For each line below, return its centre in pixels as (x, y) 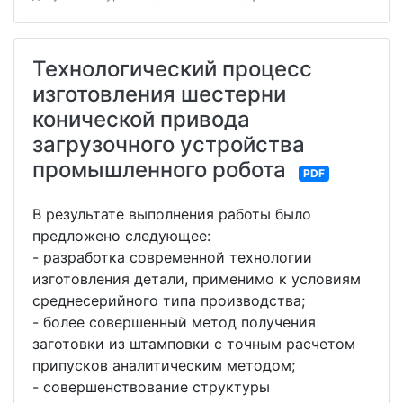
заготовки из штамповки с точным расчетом (194, 344)
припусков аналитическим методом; (164, 366)
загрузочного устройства (169, 145)
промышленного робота (159, 170)
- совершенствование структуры (151, 387)
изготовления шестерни (159, 94)
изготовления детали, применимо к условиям (197, 279)
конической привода (141, 120)
